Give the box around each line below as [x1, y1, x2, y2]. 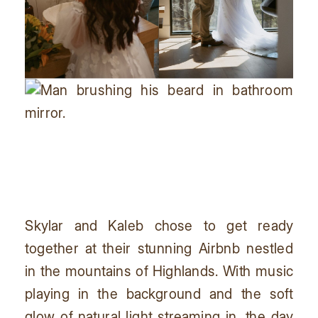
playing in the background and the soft [25, 285, 293, 303]
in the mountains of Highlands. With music [25, 263, 293, 280]
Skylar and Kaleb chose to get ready [25, 216, 293, 234]
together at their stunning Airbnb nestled [25, 239, 293, 257]
